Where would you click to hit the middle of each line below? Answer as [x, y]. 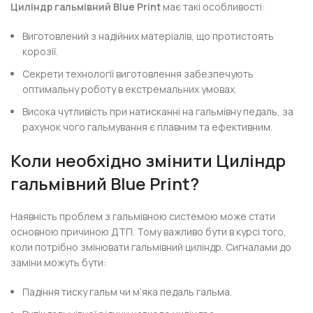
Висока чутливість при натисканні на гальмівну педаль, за [158, 111]
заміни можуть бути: [59, 262]
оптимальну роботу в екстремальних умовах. [130, 89]
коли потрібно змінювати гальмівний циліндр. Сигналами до [151, 247]
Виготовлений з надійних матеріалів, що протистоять [148, 36]
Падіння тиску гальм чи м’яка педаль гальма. [128, 292]
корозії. [41, 51]
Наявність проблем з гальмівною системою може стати [143, 216]
